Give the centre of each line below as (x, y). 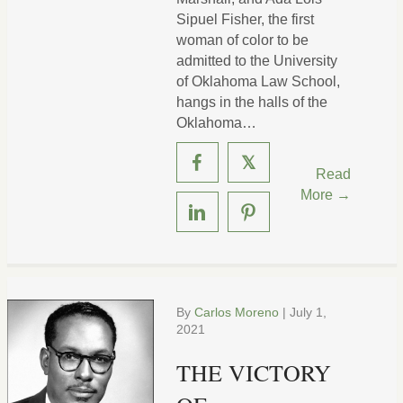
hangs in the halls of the (251, 102)
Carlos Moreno (236, 312)
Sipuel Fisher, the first (245, 19)
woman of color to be (242, 40)
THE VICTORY (253, 372)
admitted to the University (256, 61)
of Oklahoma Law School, (258, 81)
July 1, (308, 312)
